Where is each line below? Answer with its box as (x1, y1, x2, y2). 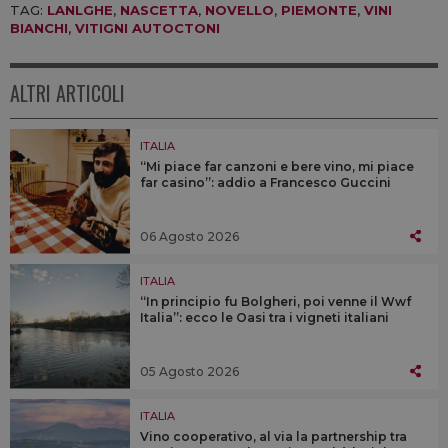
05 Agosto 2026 (140, 363, 239, 379)
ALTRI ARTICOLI (10, 77, 125, 108)
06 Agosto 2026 (140, 228, 239, 244)
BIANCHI (10, 19, 68, 36)
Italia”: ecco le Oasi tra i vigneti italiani (140, 309, 389, 325)
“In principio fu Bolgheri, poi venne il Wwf (140, 293, 411, 309)
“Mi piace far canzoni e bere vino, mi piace (140, 158, 414, 174)
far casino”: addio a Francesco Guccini (140, 174, 391, 190)
